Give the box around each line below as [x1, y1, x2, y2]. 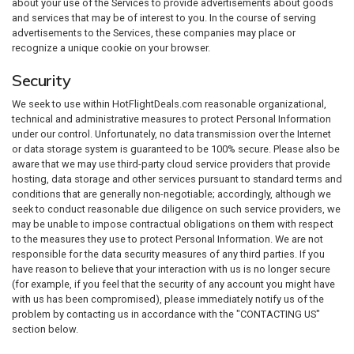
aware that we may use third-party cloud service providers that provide [12, 158, 330, 170]
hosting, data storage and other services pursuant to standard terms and [12, 173, 342, 185]
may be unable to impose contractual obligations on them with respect [12, 218, 333, 230]
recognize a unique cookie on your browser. [12, 42, 210, 54]
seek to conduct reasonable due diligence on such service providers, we [12, 203, 341, 215]
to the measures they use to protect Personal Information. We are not [12, 233, 323, 245]
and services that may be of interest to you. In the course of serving [12, 12, 316, 24]
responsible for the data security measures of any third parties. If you [12, 248, 325, 260]
